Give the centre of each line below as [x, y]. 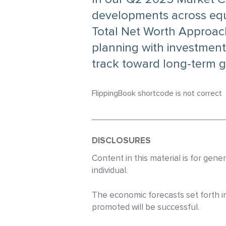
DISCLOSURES [121, 141]
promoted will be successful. [146, 207]
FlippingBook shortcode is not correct [157, 94]
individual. [110, 171]
